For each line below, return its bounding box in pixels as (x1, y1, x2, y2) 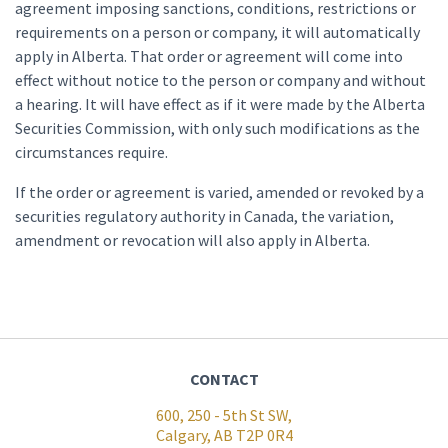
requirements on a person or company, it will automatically (15, 22, 420, 42)
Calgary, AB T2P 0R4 (155, 425, 293, 445)
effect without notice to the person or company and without (15, 70, 426, 90)
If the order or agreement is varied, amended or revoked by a (15, 182, 424, 202)
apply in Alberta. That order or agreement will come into (15, 46, 403, 66)
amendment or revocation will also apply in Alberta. (15, 230, 370, 250)
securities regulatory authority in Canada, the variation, (15, 206, 394, 226)
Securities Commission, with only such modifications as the (15, 118, 420, 138)
